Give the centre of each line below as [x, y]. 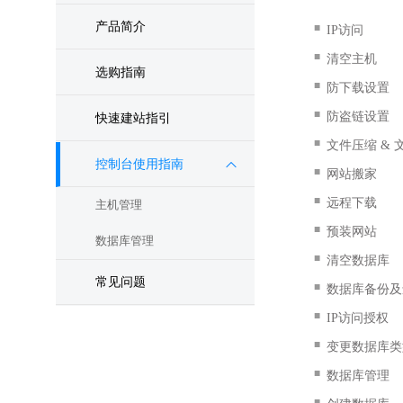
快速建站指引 [133, 118]
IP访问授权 [358, 318]
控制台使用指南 [139, 164]
